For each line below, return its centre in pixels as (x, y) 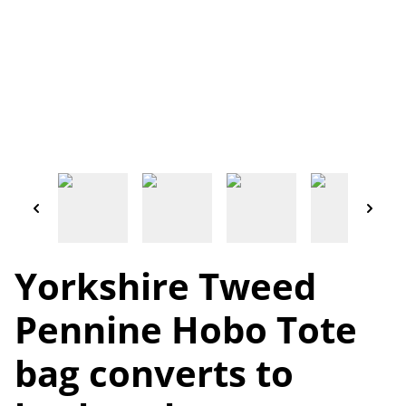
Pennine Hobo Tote (186, 329)
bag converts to (154, 372)
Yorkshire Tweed (165, 285)
